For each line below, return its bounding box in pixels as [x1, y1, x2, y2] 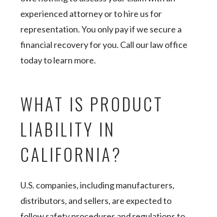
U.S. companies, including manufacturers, [20, 180, 175, 190]
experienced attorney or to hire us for [20, 8, 162, 19]
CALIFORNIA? [20, 141, 123, 167]
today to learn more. [20, 55, 96, 65]
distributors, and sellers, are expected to [20, 195, 172, 206]
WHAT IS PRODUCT [20, 91, 164, 116]
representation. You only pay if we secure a [20, 24, 182, 34]
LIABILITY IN [20, 116, 116, 141]
